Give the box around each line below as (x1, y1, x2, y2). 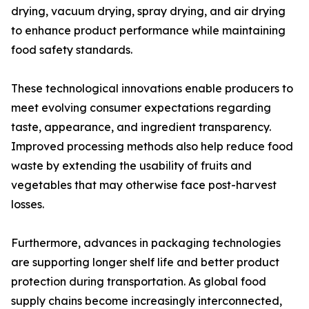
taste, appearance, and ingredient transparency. (11, 120, 271, 134)
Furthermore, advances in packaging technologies (11, 236, 281, 250)
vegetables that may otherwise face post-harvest (11, 178, 277, 192)
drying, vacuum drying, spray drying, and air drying (11, 4, 286, 19)
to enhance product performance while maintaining (11, 23, 286, 38)
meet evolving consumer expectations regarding (11, 101, 271, 115)
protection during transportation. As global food (11, 275, 266, 289)
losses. (11, 197, 44, 212)
